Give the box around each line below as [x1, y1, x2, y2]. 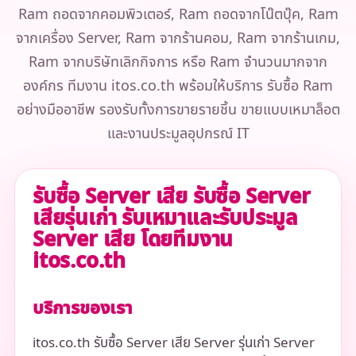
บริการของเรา [32, 295, 133, 322]
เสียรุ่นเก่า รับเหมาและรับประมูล [32, 202, 298, 234]
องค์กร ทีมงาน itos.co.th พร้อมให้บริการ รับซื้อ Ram [23, 75, 333, 97]
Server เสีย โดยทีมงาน [32, 223, 234, 256]
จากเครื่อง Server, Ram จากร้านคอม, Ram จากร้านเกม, [16, 27, 340, 49]
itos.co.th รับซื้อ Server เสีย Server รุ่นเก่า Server [32, 332, 315, 354]
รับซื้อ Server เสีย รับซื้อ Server [32, 180, 311, 213]
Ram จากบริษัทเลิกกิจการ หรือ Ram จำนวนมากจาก [29, 51, 327, 73]
